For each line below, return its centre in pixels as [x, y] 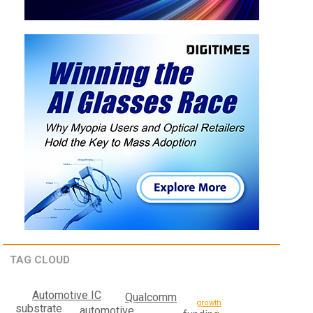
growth [209, 303]
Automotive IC [66, 296]
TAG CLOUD [40, 260]
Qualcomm [151, 298]
